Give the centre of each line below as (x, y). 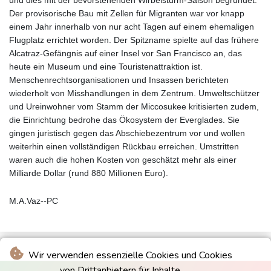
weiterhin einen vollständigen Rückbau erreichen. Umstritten (124, 147)
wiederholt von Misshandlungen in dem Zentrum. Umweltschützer (134, 93)
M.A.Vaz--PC (34, 201)
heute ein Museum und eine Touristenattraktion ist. (106, 67)
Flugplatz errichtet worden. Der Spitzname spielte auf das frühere (134, 40)
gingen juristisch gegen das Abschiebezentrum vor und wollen (127, 133)
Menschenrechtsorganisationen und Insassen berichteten (119, 80)
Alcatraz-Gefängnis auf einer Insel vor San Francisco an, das (126, 54)
